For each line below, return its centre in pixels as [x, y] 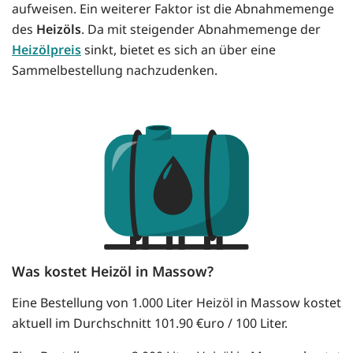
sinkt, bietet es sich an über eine [178, 50]
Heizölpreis [46, 50]
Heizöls [59, 30]
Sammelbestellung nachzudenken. [115, 71]
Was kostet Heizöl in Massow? [113, 271]
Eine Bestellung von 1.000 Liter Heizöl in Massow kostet [176, 303]
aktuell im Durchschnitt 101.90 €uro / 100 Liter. [150, 323]
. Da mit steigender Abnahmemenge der [201, 30]
